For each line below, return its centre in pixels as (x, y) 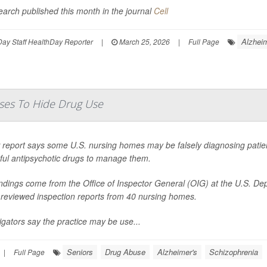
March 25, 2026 (144, 41)
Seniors (80, 252)
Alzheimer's (177, 252)
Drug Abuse (125, 252)
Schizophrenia (234, 252)
